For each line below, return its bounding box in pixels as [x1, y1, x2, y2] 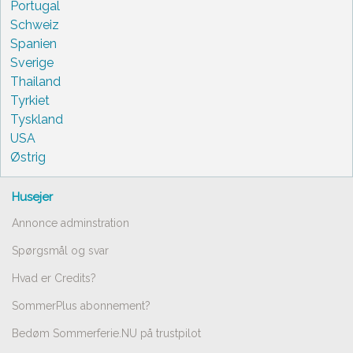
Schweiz [10, 17, 59, 32]
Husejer [12, 189, 53, 204]
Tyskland [10, 111, 63, 127]
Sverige [10, 54, 54, 70]
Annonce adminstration [12, 216, 129, 229]
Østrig [10, 149, 46, 165]
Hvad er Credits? [12, 271, 96, 284]
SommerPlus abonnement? [12, 299, 150, 312]
